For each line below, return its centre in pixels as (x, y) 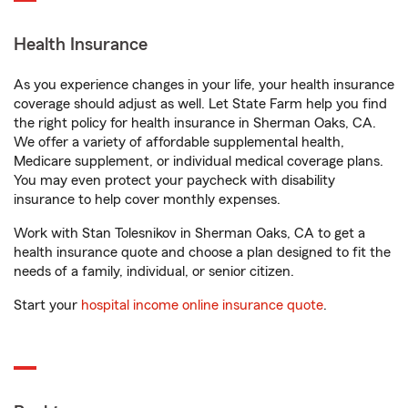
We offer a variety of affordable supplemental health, (179, 142)
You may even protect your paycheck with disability (174, 180)
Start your (47, 305)
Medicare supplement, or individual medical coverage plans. (199, 161)
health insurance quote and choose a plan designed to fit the (202, 252)
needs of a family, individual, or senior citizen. (154, 271)
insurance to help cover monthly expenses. (147, 199)
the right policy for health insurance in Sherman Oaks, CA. (195, 123)
